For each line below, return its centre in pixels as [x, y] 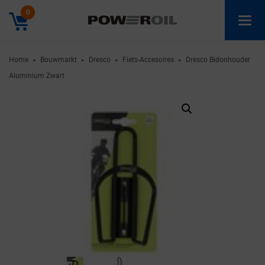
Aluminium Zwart [37, 75]
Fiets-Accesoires [148, 59]
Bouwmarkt [59, 59]
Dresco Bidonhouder [218, 59]
